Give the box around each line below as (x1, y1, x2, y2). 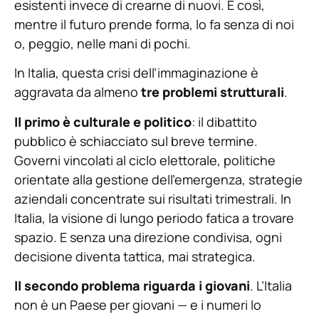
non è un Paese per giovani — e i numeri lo (14, 296, 261, 314)
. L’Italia (250, 277, 292, 295)
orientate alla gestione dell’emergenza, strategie (14, 170, 303, 188)
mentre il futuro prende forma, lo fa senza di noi (14, 16, 294, 33)
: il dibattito (192, 113, 257, 130)
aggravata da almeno (14, 83, 141, 101)
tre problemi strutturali (141, 83, 284, 101)
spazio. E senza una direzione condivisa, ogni (14, 228, 282, 246)
